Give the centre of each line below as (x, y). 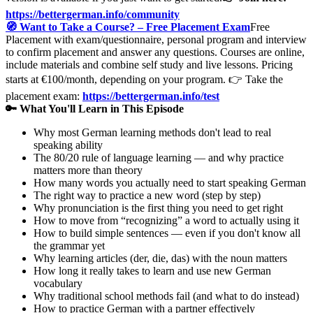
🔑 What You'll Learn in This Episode (95, 108)
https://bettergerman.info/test (151, 96)
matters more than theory (88, 170)
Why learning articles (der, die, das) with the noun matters (160, 258)
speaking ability (68, 145)
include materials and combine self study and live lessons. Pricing (149, 64)
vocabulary (58, 283)
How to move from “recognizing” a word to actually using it (166, 220)
